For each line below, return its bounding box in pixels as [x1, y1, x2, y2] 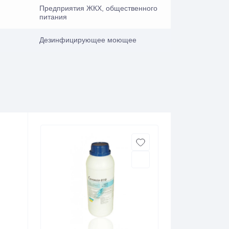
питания [39, 13, 67, 21]
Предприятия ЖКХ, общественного [39, 4, 157, 12]
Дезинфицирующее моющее [39, 36, 136, 44]
